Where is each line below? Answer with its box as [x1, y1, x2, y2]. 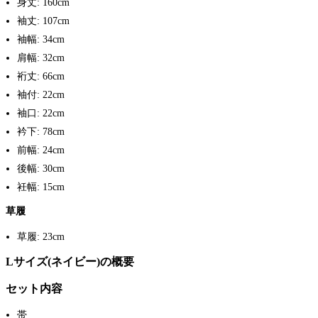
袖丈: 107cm [17, 15, 70, 26]
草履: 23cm [17, 231, 65, 243]
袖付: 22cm [17, 89, 65, 100]
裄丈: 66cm [17, 70, 65, 82]
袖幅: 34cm [17, 33, 65, 45]
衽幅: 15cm [17, 181, 65, 192]
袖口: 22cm [17, 107, 65, 119]
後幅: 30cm [17, 163, 65, 174]
